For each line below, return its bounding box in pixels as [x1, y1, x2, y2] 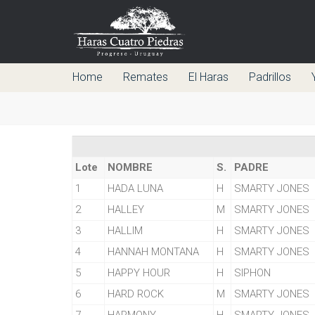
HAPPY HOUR [108, 266, 170, 279]
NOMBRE [108, 161, 153, 174]
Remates [123, 70, 168, 84]
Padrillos [249, 70, 291, 84]
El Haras [188, 70, 229, 84]
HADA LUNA [108, 182, 163, 195]
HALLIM [108, 224, 143, 237]
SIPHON [234, 266, 271, 279]
